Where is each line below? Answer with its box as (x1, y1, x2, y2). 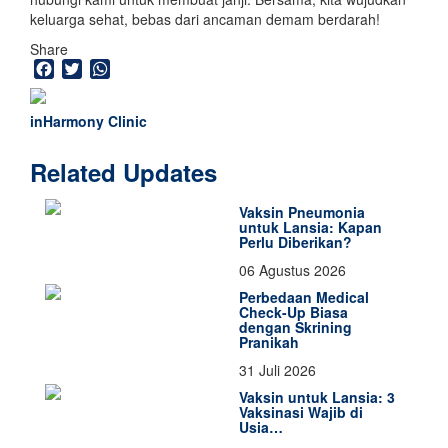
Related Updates (30, 154, 217, 189)
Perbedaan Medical (239, 286, 369, 307)
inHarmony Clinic (30, 110, 147, 131)
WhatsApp (110, 57, 184, 81)
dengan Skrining (239, 316, 352, 337)
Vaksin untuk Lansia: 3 (239, 386, 395, 407)
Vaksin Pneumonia (239, 201, 365, 222)
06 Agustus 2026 (239, 259, 346, 280)
